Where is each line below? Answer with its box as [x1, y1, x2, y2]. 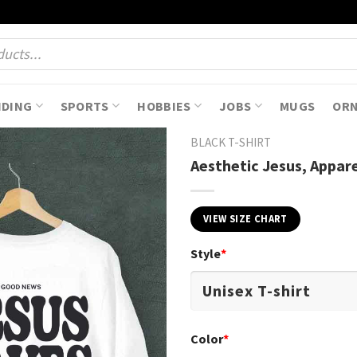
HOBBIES [137, 97, 191, 114]
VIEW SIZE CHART [203, 212, 288, 225]
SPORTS [60, 97, 109, 114]
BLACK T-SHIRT [190, 135, 271, 151]
